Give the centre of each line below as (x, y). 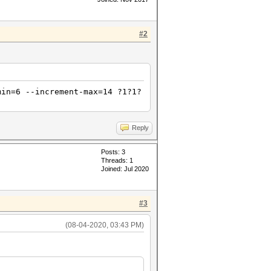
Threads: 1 (117, 160)
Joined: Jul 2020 (125, 169)
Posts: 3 (113, 152)
